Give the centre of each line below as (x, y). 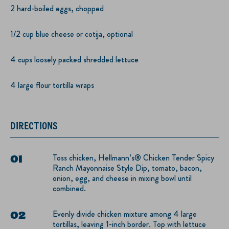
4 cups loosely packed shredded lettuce (74, 59)
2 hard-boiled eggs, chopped (57, 8)
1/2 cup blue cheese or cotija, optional (72, 34)
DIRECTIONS (34, 125)
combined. (69, 188)
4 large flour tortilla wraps (52, 85)
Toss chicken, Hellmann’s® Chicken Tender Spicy (133, 157)
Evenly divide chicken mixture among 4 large (125, 214)
